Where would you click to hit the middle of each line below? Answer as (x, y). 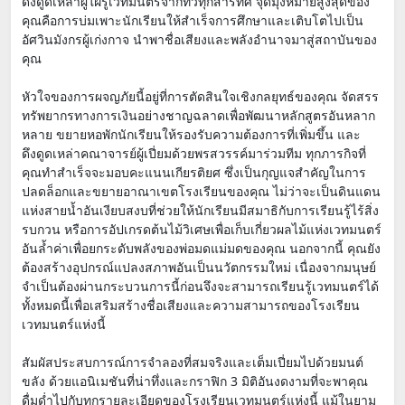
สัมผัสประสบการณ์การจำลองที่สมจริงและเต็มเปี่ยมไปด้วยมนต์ (193, 362)
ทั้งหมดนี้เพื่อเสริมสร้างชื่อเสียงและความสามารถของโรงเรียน (191, 305)
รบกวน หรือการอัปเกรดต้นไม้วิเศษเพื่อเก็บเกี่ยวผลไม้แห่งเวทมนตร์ (202, 229)
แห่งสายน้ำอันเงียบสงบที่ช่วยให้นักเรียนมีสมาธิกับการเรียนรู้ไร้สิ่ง (200, 210)
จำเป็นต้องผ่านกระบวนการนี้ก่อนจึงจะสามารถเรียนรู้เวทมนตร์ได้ (200, 286)
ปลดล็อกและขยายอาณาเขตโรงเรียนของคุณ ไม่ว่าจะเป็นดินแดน (201, 191)
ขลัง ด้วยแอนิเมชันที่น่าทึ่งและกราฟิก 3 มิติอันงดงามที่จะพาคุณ (195, 381)
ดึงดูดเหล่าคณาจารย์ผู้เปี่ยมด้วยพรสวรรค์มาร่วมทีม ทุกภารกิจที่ (194, 153)
